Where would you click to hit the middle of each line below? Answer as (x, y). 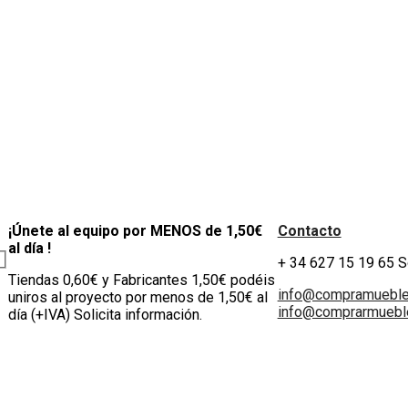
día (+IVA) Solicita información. (105, 315)
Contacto (309, 231)
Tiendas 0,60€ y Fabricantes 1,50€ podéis (141, 280)
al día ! (29, 249)
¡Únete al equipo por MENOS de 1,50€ (135, 231)
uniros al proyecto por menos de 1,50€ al (138, 298)
